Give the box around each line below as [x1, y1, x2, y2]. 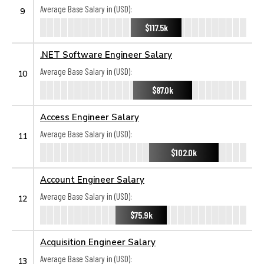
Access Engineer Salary [40, 111, 139, 122]
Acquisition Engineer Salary [40, 236, 156, 247]
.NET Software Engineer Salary [40, 49, 172, 60]
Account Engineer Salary [40, 174, 144, 184]
